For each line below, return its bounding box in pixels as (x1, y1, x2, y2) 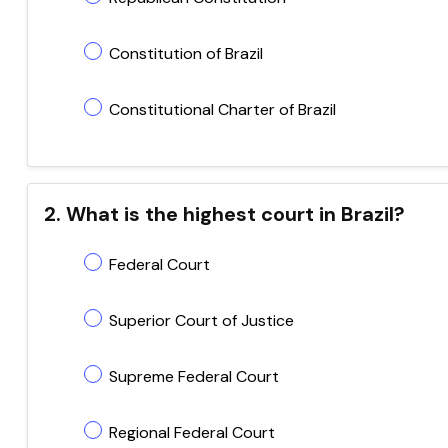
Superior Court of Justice (109, 310, 294, 331)
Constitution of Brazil (109, 43, 263, 64)
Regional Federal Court (109, 422, 275, 443)
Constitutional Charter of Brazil (109, 99, 336, 120)
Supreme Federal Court (109, 366, 279, 387)
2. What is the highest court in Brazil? (44, 201, 405, 227)
